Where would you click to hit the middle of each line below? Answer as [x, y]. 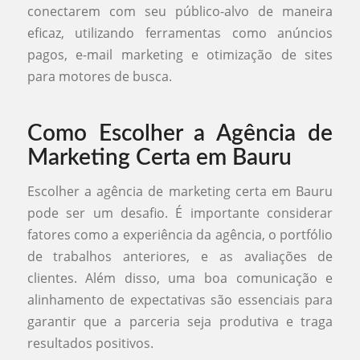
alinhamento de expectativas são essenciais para [180, 299]
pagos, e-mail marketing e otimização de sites [180, 55]
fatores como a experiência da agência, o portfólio [180, 234]
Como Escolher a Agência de [180, 134]
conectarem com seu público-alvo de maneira [180, 12]
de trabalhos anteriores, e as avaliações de [180, 256]
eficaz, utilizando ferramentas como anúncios [180, 33]
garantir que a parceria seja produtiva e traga [180, 321]
